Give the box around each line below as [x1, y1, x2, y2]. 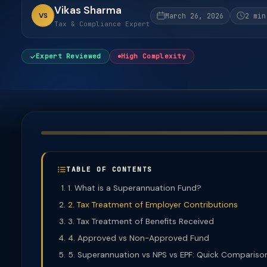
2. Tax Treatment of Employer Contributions [68, 200, 238, 210]
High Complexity [120, 52, 186, 60]
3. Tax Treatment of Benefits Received [68, 216, 214, 226]
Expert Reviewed [36, 52, 101, 60]
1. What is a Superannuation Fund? [68, 183, 201, 193]
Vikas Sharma [54, 4, 122, 17]
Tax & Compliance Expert [54, 20, 150, 28]
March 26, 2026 [165, 11, 223, 20]
